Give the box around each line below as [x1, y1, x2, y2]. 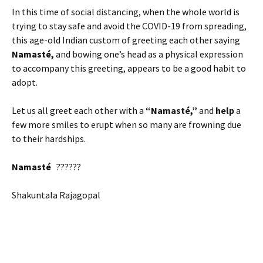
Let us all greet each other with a [12, 104, 146, 116]
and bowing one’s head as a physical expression [54, 48, 243, 60]
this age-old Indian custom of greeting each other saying [12, 33, 240, 46]
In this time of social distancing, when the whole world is [12, 5, 240, 18]
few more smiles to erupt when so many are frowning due [12, 118, 241, 130]
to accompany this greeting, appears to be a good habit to [12, 62, 246, 74]
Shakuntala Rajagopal [12, 188, 100, 201]
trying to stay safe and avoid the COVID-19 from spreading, [12, 19, 247, 32]
